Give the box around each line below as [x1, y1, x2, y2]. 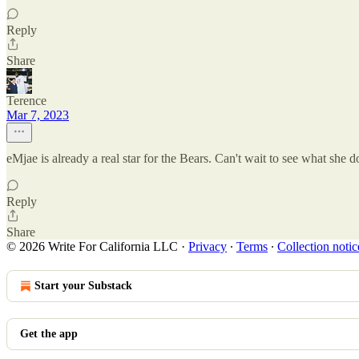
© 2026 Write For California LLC [6, 240, 178, 253]
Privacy [188, 240, 227, 253]
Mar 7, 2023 [6, 108, 69, 122]
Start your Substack [34, 280, 132, 292]
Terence [6, 94, 46, 107]
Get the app [20, 328, 78, 340]
